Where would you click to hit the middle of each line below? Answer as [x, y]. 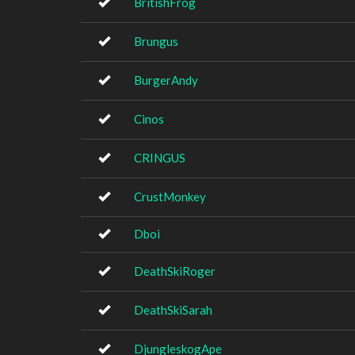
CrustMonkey [170, 197]
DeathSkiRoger [175, 271]
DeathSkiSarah [173, 310]
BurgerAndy [166, 80]
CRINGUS [160, 158]
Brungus [156, 41]
